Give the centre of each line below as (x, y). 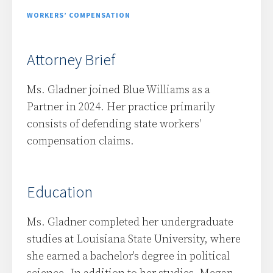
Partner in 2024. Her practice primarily (121, 107)
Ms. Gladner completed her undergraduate (130, 222)
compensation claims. (80, 141)
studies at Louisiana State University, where (134, 239)
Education (60, 192)
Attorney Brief (71, 59)
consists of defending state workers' (114, 124)
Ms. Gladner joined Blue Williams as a (119, 90)
